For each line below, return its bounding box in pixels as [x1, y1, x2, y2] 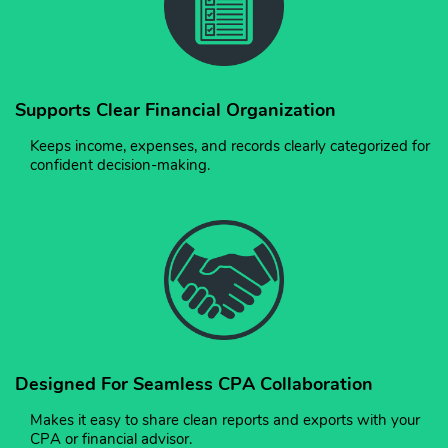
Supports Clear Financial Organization [15, 98, 336, 123]
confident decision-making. [30, 155, 210, 176]
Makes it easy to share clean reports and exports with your [30, 410, 420, 431]
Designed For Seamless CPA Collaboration [15, 372, 373, 397]
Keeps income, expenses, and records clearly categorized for [30, 136, 430, 157]
